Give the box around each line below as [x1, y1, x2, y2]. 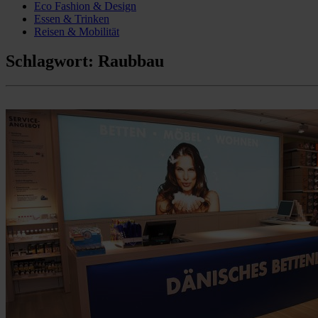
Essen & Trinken [34, 12, 109, 25]
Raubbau [98, 52, 164, 71]
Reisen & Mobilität [34, 25, 119, 38]
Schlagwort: [6, 52, 98, 71]
